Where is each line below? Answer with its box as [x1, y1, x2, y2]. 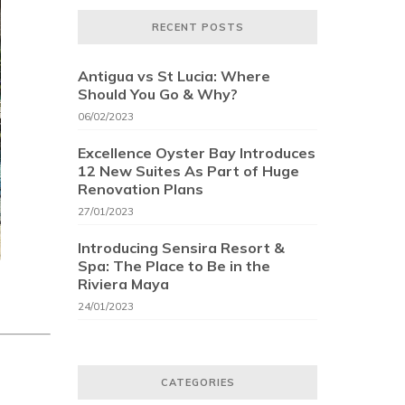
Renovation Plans [78, 179, 203, 198]
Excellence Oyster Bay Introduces [78, 143, 316, 162]
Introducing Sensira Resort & [78, 238, 285, 257]
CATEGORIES [160, 375, 235, 389]
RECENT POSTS [151, 20, 244, 33]
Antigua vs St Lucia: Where [78, 66, 270, 85]
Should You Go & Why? [78, 84, 238, 103]
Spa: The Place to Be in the [78, 256, 270, 275]
